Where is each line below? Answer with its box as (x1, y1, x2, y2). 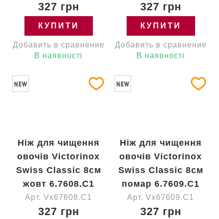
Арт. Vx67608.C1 (25, 193, 92, 201)
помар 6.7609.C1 (122, 179, 199, 189)
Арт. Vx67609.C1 (127, 193, 194, 201)
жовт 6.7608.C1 (22, 179, 94, 189)
